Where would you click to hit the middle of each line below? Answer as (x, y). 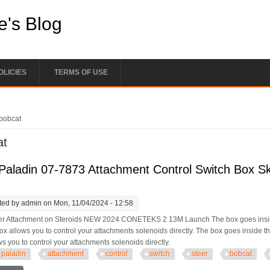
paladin (14, 254)
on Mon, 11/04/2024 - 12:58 (88, 203)
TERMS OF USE (81, 72)
